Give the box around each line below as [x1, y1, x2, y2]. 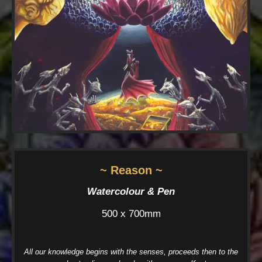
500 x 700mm [101, 208, 161, 219]
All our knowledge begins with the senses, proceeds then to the [24, 247, 238, 256]
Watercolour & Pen [87, 185, 175, 197]
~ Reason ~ [99, 163, 163, 177]
